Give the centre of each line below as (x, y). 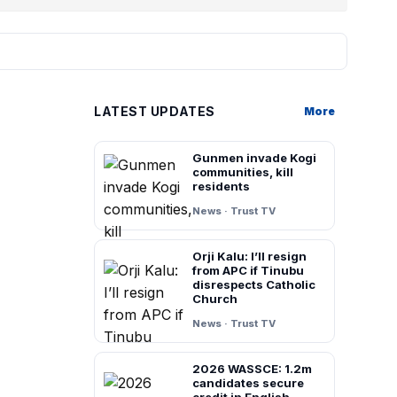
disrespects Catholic (254, 284)
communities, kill (243, 171)
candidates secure (248, 382)
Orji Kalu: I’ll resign (249, 256)
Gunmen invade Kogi (254, 157)
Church (215, 298)
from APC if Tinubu (248, 270)
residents (221, 186)
